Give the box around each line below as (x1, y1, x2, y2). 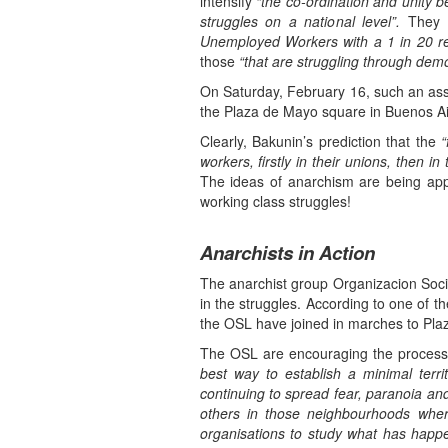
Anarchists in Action (199, 239, 375, 267)
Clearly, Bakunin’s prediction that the (199, 131, 442, 152)
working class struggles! (199, 191, 351, 212)
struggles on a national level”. (199, 11, 401, 32)
